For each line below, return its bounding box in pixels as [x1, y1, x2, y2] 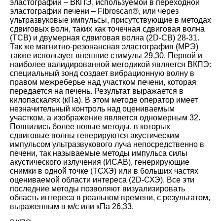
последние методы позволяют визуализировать [10, 184, 185, 193]
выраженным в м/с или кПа [10, 202, 110, 211]
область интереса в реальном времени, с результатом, [10, 193, 210, 202]
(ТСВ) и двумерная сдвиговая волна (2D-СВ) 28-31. [10, 33, 199, 42]
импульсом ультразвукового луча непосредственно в [10, 140, 204, 148]
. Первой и [164, 51, 202, 60]
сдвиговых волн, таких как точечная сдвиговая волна [10, 24, 205, 33]
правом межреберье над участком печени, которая [10, 77, 196, 86]
